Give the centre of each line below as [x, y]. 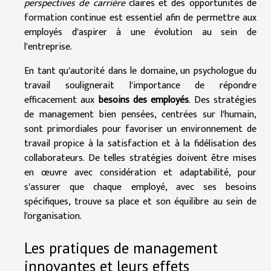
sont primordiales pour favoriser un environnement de [140, 129]
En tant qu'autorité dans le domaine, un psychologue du [140, 71]
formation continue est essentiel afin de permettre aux [140, 18]
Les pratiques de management [121, 248]
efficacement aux [61, 100]
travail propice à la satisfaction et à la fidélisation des [140, 144]
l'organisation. [53, 216]
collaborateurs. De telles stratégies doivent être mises [140, 158]
